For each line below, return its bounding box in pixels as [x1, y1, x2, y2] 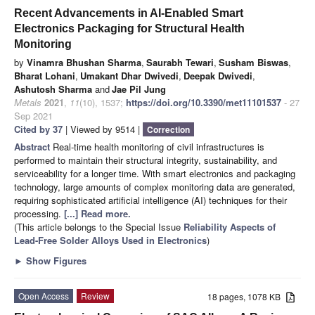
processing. [14, 206, 64, 220]
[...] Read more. [64, 206, 131, 220]
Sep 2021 [14, 108, 53, 122]
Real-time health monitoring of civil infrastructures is [53, 139, 264, 153]
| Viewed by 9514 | [63, 122, 143, 136]
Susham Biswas [219, 55, 288, 69]
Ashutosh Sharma [14, 82, 92, 96]
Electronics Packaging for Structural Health [14, 22, 245, 34]
